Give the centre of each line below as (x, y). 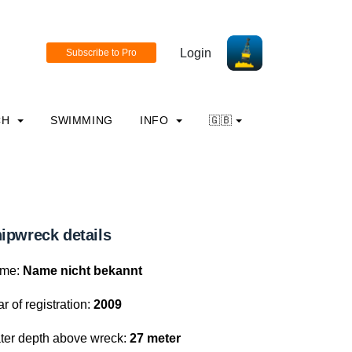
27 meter (155, 338)
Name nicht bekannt (82, 271)
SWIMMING (81, 120)
